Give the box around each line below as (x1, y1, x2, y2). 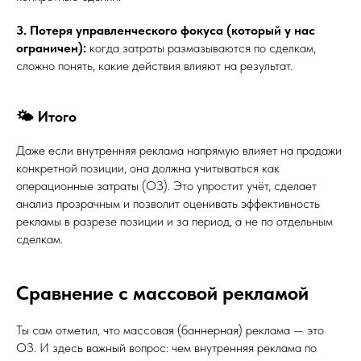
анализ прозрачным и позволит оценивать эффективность (16, 196, 320, 211)
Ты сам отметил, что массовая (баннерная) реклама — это (16, 322, 324, 338)
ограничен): (16, 40, 89, 56)
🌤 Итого (16, 108, 77, 125)
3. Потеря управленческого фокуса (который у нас (16, 23, 315, 38)
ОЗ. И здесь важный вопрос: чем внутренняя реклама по (16, 340, 317, 355)
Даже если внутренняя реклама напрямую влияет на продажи (16, 143, 342, 158)
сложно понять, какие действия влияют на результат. (16, 58, 293, 73)
